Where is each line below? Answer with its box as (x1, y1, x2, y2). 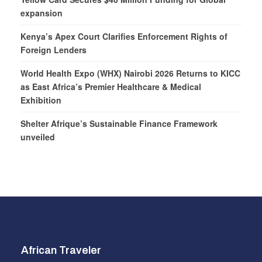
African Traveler (21, 244, 101, 257)
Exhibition (20, 94, 61, 106)
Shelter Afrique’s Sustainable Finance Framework (20, 117, 218, 129)
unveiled (20, 130, 55, 143)
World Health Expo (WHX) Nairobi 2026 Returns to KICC (20, 67, 240, 79)
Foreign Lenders (20, 43, 87, 56)
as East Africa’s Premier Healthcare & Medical (20, 80, 201, 92)
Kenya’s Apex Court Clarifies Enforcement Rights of (20, 30, 227, 42)
